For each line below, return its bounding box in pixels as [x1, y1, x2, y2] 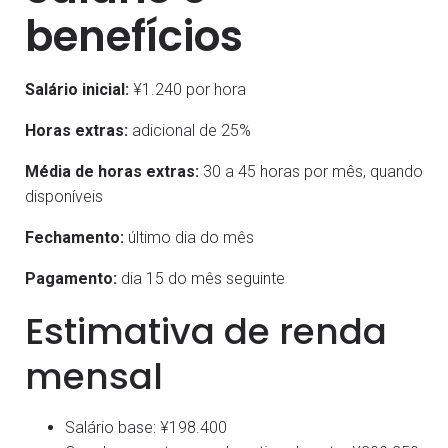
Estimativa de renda [25, 305, 387, 357]
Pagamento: [25, 268, 117, 288]
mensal [25, 350, 163, 402]
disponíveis [25, 186, 103, 206]
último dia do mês [124, 227, 254, 247]
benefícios [25, 6, 243, 66]
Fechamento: [25, 227, 124, 247]
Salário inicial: [25, 79, 129, 99]
